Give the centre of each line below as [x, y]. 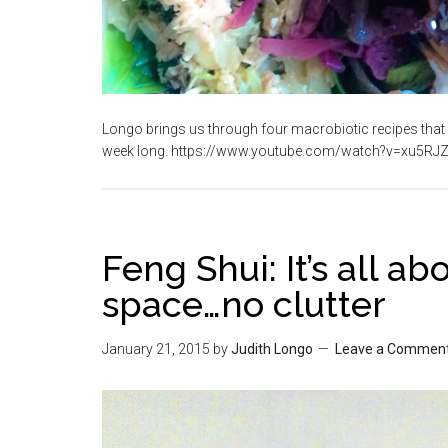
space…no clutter [244, 304]
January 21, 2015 [156, 349]
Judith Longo [272, 349]
